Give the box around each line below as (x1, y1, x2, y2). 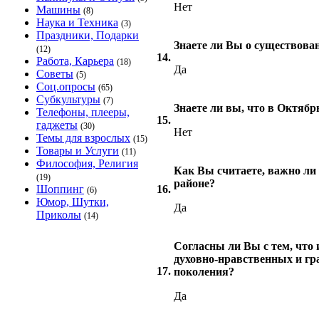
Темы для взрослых (36, 132, 130, 144)
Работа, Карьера (36, 55, 114, 67)
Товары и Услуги (36, 145, 119, 157)
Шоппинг (36, 183, 84, 195)
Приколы (36, 209, 81, 221)
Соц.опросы (36, 80, 95, 93)
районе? (174, 177, 215, 189)
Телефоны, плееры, (36, 106, 130, 118)
